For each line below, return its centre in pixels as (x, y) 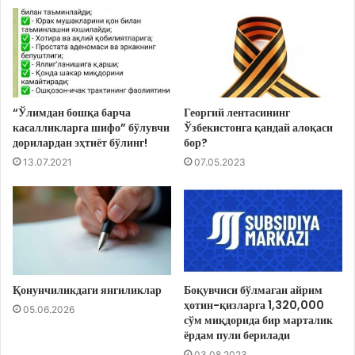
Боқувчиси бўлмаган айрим (253, 290)
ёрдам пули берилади (237, 336)
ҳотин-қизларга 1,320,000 (254, 305)
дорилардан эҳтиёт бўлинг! (80, 142)
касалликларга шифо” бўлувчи (91, 127)
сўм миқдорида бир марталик (258, 321)
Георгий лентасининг (237, 112)
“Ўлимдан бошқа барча (72, 112)
